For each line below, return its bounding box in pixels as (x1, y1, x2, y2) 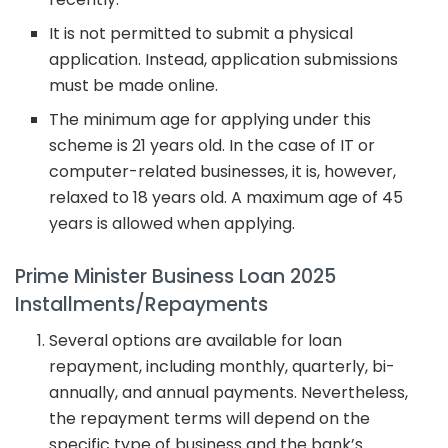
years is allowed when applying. (49, 212, 296, 236)
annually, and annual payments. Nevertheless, (49, 381, 409, 405)
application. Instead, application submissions (49, 48, 399, 72)
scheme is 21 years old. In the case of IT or (49, 134, 376, 158)
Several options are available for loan (49, 329, 343, 353)
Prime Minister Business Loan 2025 (15, 262, 336, 290)
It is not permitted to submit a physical (49, 22, 354, 46)
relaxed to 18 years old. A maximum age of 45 (49, 186, 404, 210)
